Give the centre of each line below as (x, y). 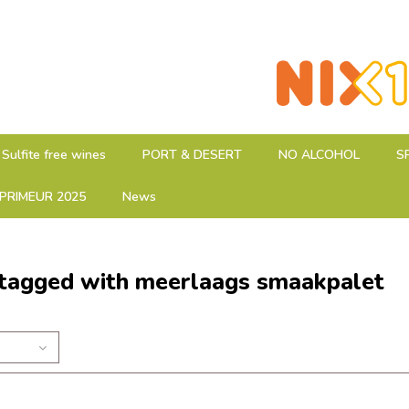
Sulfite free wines (54, 155)
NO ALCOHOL (319, 155)
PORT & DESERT (192, 155)
